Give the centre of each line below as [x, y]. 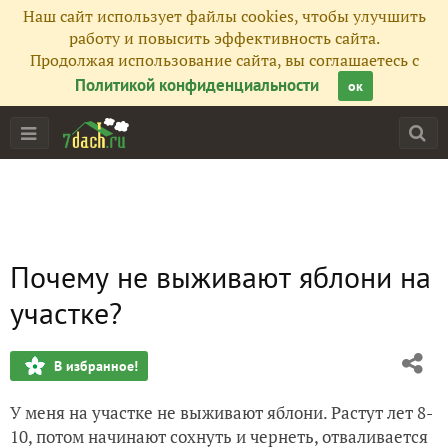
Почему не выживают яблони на [220, 276]
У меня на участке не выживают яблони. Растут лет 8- [221, 412]
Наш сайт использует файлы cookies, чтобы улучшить [224, 16]
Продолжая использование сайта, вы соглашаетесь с [224, 60]
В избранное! [96, 366]
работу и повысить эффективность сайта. [224, 38]
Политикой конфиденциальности [197, 85]
